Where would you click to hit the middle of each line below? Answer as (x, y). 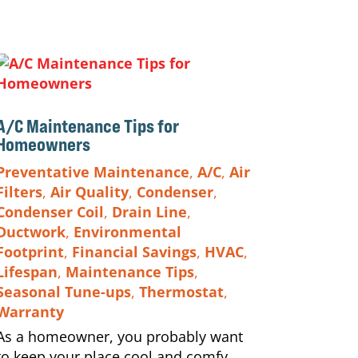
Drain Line (149, 211)
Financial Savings (134, 251)
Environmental (127, 231)
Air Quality (89, 191)
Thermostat (181, 291)
